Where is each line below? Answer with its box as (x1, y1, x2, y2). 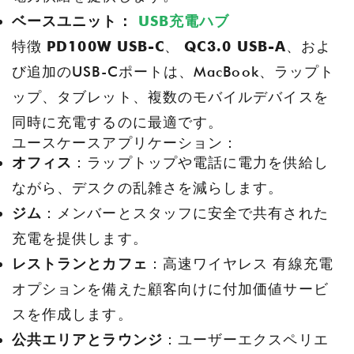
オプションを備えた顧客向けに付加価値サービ (12, 281, 329, 298)
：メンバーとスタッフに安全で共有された (42, 205, 329, 222)
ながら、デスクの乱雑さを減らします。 (12, 179, 284, 197)
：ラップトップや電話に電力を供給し (72, 154, 329, 171)
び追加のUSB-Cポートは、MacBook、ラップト (12, 63, 335, 81)
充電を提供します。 (12, 230, 148, 247)
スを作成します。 (12, 306, 133, 323)
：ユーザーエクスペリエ (162, 331, 329, 348)
